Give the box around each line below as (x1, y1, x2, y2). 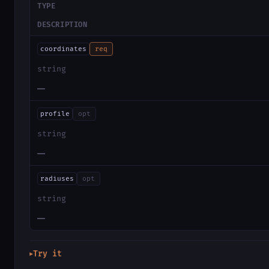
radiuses (40, 174, 74, 183)
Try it (33, 249, 62, 259)
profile (40, 110, 70, 118)
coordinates (40, 45, 86, 53)
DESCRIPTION (37, 20, 88, 30)
